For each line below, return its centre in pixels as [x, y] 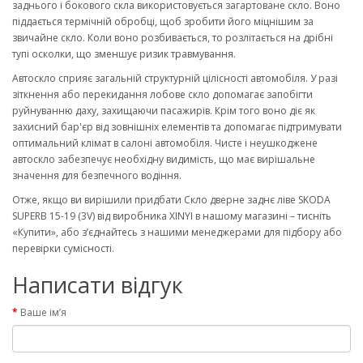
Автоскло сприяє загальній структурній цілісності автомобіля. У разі [175, 78]
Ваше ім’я [43, 312]
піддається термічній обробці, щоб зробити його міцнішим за [163, 21]
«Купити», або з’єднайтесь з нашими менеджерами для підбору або [177, 232]
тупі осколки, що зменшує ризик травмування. [124, 54]
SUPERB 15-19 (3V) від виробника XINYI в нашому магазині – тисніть [172, 216]
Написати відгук [98, 285]
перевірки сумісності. [63, 248]
